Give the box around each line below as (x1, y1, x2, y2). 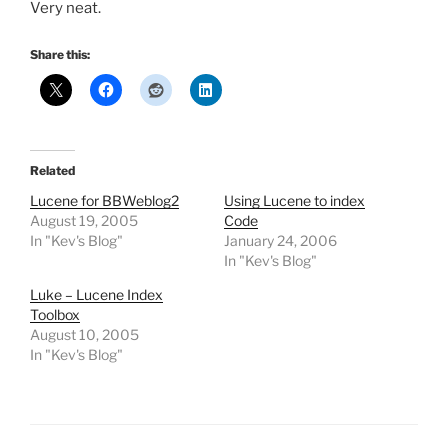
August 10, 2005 (30, 326, 139, 344)
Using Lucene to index (224, 192, 365, 210)
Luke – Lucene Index (30, 286, 163, 304)
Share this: (30, 47, 90, 63)
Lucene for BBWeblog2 (30, 192, 179, 210)
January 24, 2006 (224, 232, 337, 250)
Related (30, 163, 75, 179)
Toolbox (30, 306, 80, 324)
